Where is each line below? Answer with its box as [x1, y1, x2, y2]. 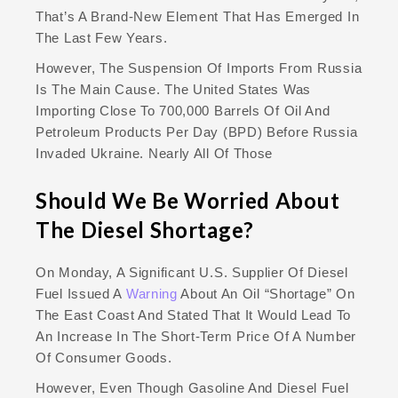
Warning [125, 286, 181, 302]
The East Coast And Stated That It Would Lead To [36, 307, 351, 323]
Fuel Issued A [36, 286, 126, 302]
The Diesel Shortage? [36, 217, 254, 243]
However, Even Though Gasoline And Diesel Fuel [36, 380, 349, 396]
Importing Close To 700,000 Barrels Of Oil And [36, 103, 330, 119]
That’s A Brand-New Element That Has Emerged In [36, 9, 360, 25]
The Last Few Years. [36, 30, 168, 46]
